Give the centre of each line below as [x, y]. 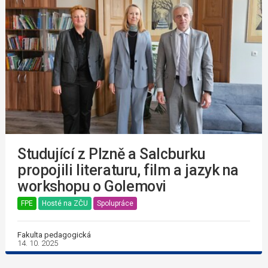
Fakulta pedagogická [54, 235]
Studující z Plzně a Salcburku [111, 154]
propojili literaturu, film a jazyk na [128, 170]
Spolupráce [115, 204]
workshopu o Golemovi [92, 187]
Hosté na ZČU [65, 204]
